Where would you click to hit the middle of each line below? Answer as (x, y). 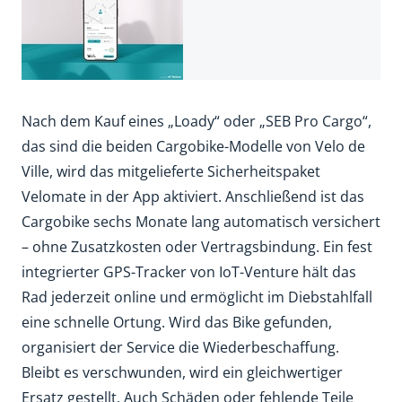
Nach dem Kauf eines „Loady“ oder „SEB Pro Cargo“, (197, 121)
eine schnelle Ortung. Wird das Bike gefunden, (177, 322)
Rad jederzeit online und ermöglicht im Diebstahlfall (197, 297)
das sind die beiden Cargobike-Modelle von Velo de (193, 146)
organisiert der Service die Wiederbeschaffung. (180, 347)
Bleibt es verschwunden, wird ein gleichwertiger (182, 372)
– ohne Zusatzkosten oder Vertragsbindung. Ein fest (197, 247)
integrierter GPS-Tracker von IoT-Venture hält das (189, 272)
